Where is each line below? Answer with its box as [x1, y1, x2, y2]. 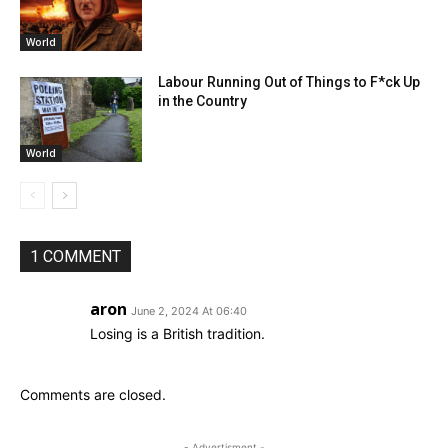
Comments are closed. [20, 386, 166, 404]
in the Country [158, 92, 248, 109]
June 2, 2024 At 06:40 [131, 304, 247, 319]
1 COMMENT [30, 247, 121, 267]
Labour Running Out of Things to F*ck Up [158, 73, 421, 90]
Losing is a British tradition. [90, 325, 265, 343]
